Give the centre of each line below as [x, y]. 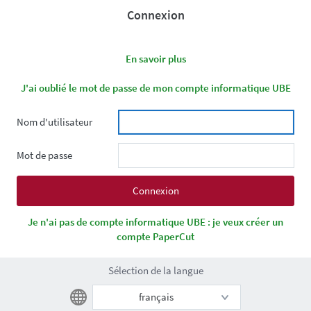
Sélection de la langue [155, 270]
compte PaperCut [155, 236]
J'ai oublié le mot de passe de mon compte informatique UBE [155, 87]
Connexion [155, 15]
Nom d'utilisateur [54, 121]
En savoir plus [155, 58]
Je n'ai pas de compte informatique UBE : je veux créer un [155, 221]
